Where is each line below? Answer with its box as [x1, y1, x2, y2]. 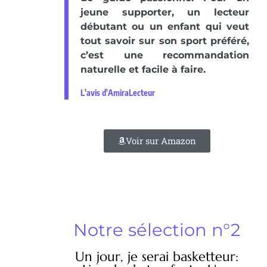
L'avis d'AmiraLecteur [80, 88, 155, 98]
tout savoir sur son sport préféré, [80, 35, 249, 47]
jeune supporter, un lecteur [80, 7, 249, 18]
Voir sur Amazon [125, 135, 196, 147]
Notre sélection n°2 [73, 219, 240, 241]
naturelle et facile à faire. [80, 64, 206, 76]
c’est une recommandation [80, 49, 249, 61]
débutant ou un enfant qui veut [80, 21, 249, 33]
